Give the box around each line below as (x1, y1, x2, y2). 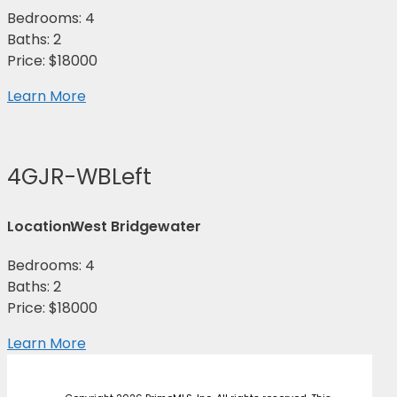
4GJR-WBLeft (7, 161, 152, 193)
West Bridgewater (70, 216, 201, 237)
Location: (7, 216, 74, 237)
